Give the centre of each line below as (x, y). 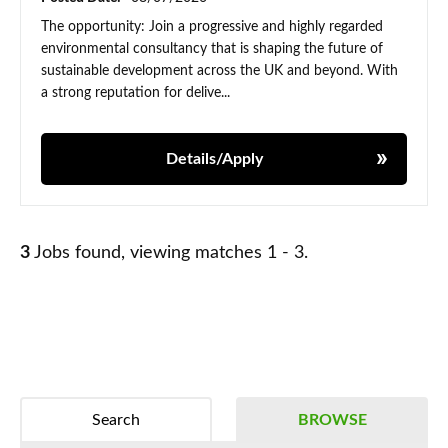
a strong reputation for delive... (135, 93)
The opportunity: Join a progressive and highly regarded (212, 27)
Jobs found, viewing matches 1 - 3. (169, 253)
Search (115, 420)
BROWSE (332, 420)
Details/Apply (214, 159)
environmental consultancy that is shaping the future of (212, 49)
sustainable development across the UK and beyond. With (219, 71)
